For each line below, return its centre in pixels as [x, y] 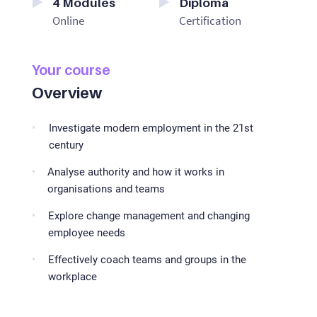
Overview [67, 93]
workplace [73, 277]
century [66, 145]
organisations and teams [106, 189]
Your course [71, 70]
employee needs [86, 233]
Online [68, 21]
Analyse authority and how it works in [136, 172]
